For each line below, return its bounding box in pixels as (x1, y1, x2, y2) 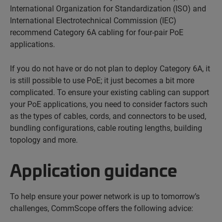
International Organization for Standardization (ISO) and (10, 2, 206, 13)
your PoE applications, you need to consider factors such (10, 98, 208, 109)
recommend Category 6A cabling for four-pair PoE (10, 26, 183, 37)
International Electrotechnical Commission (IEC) (10, 14, 176, 25)
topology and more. (10, 134, 78, 145)
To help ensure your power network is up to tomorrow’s (10, 190, 200, 201)
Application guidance (10, 157, 177, 181)
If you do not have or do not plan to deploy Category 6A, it (10, 62, 210, 73)
